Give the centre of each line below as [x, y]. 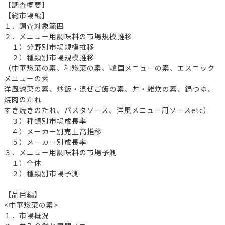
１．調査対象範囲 [34, 25]
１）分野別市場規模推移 [49, 46]
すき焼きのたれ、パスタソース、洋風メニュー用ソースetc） [107, 110]
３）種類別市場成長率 [45, 120]
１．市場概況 [27, 215]
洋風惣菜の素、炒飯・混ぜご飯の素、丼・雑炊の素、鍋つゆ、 [109, 89]
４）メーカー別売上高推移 [53, 131]
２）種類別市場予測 [42, 173]
